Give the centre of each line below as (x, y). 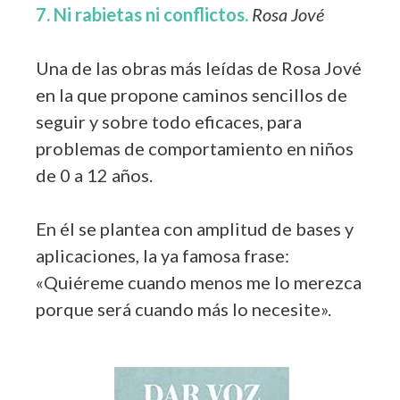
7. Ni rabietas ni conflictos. (142, 14)
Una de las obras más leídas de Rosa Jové (199, 67)
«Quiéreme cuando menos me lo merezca (199, 282)
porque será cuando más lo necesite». (183, 308)
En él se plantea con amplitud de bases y (195, 228)
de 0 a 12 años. (96, 175)
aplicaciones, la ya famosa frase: (162, 255)
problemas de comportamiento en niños (195, 148)
